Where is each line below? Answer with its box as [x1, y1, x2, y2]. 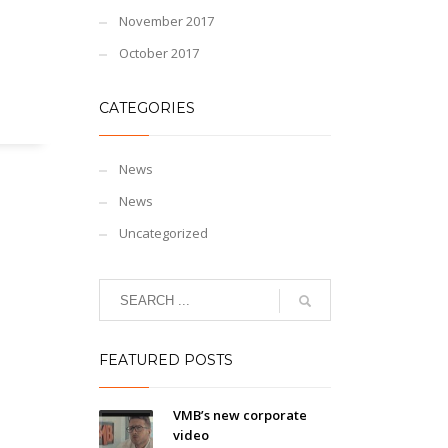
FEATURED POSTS [98, 351, 233, 369]
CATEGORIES [98, 99, 195, 117]
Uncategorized [118, 224, 208, 242]
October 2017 [118, 44, 199, 62]
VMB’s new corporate [172, 406, 307, 424]
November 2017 [118, 12, 214, 30]
